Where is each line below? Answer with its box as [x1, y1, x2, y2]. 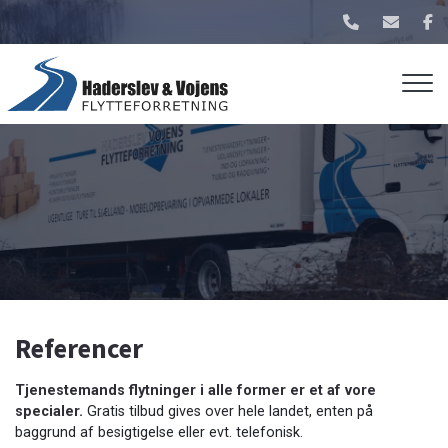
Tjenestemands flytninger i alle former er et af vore [15, 382, 376, 399]
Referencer [15, 331, 143, 365]
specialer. [15, 403, 83, 420]
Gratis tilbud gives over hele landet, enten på [83, 403, 373, 420]
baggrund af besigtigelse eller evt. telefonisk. [15, 424, 303, 441]
